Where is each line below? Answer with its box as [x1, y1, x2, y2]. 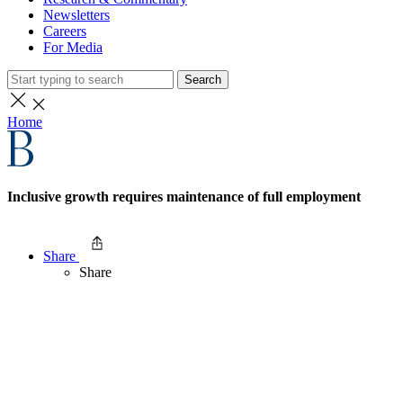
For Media [43, 40, 103, 56]
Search [184, 73, 221, 87]
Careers [43, 23, 86, 40]
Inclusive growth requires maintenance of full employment [7, 189, 361, 205]
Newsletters [43, 7, 110, 23]
